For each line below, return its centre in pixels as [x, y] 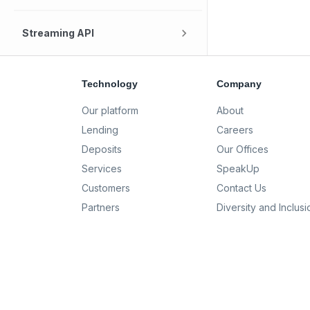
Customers [106, 188]
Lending [100, 130]
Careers [235, 130]
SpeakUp [238, 168]
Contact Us [242, 188]
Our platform [110, 110]
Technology [110, 84]
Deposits [102, 149]
